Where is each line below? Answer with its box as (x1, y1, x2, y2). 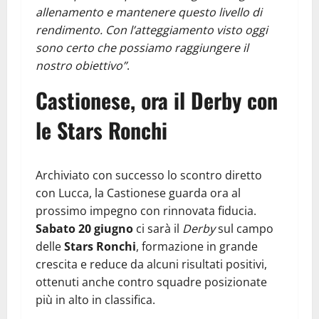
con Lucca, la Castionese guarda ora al (36, 184, 241, 201)
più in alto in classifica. (36, 291, 155, 308)
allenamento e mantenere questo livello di (36, 4, 262, 20)
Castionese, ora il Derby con (36, 83, 278, 116)
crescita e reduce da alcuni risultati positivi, (36, 256, 267, 272)
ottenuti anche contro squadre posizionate (36, 273, 267, 290)
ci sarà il (136, 220, 182, 236)
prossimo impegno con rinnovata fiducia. (36, 202, 256, 219)
